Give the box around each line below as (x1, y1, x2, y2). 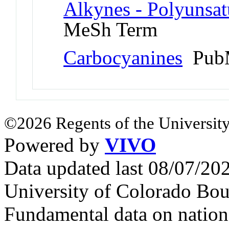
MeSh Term (63, 18, 158, 40)
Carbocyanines (63, 46, 183, 68)
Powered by (4, 133, 105, 156)
